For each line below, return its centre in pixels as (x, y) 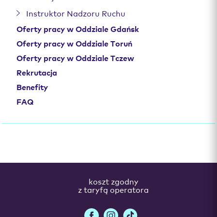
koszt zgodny (113, 181)
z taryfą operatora (113, 189)
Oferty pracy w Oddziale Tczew (76, 57)
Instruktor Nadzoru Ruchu (76, 13)
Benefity (32, 86)
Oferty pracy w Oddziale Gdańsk (78, 28)
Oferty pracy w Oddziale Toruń (75, 43)
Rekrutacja (37, 72)
